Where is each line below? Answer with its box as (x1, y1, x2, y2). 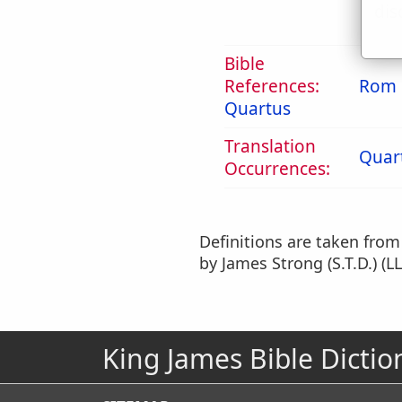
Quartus (224, 97, 291, 120)
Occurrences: (224, 157, 330, 180)
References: (224, 74, 319, 98)
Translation (224, 135, 316, 158)
